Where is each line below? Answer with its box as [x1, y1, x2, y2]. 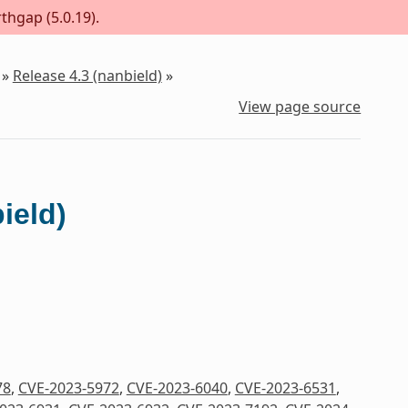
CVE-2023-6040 [126, 377, 228, 398]
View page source [239, 96, 362, 117]
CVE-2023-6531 [234, 377, 336, 398]
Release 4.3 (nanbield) [12, 66, 162, 87]
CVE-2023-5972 [17, 377, 119, 398]
